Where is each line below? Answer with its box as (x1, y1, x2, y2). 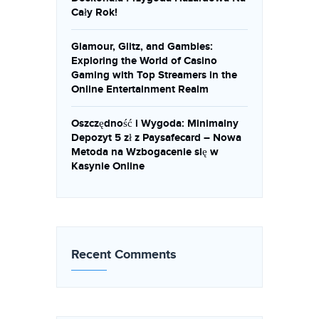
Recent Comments (71, 247, 177, 263)
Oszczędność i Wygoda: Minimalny (71, 117, 239, 130)
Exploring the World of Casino (71, 54, 217, 68)
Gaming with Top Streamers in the (71, 68, 237, 82)
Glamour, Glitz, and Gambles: (71, 40, 213, 53)
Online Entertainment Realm (71, 83, 209, 96)
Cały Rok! (71, 6, 117, 19)
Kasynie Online (71, 159, 145, 173)
